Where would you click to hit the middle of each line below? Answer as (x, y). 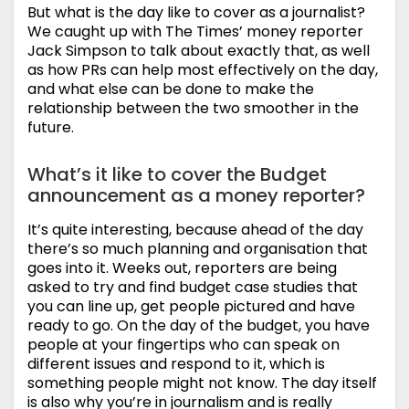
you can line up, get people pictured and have (191, 307)
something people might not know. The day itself (202, 383)
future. (51, 128)
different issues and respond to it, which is (176, 364)
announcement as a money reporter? (196, 196)
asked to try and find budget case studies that (193, 288)
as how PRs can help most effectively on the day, (203, 70)
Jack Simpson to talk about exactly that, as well (199, 51)
